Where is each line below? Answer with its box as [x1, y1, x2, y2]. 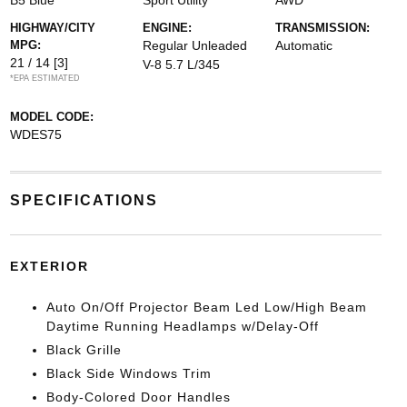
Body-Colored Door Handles [45, 390, 231, 404]
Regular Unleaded [142, 38, 247, 53]
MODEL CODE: [9, 110, 94, 124]
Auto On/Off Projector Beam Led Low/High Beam [45, 300, 367, 314]
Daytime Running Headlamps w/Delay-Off [45, 319, 319, 333]
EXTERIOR [9, 259, 89, 273]
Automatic [275, 38, 333, 53]
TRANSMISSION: [275, 21, 371, 35]
